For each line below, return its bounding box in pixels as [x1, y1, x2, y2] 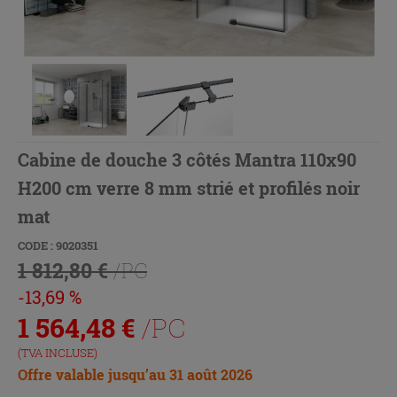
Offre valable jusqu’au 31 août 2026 [18, 364, 253, 384]
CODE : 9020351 [18, 237, 98, 253]
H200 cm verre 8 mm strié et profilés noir [18, 175, 360, 199]
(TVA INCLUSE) [18, 344, 97, 361]
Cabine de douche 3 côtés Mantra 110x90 [18, 147, 356, 171]
